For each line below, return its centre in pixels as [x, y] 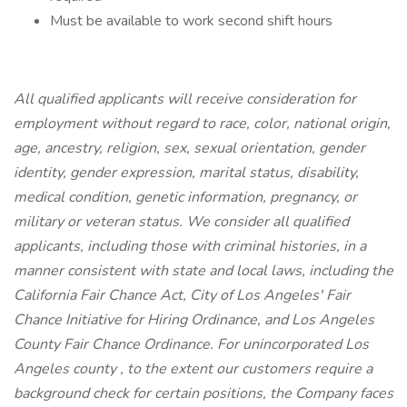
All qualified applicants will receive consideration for [185, 99]
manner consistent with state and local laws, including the [203, 271]
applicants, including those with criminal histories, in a [190, 246]
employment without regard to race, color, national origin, [202, 124]
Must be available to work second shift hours [191, 21]
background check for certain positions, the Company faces [203, 393]
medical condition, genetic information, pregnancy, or [185, 197]
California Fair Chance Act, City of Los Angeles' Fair [182, 295]
